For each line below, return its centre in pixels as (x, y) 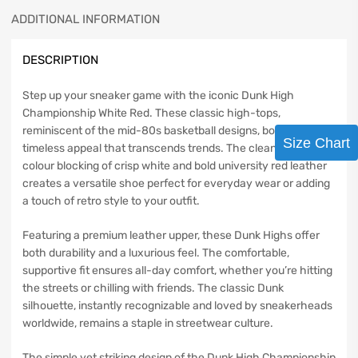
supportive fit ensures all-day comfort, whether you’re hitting (177, 271)
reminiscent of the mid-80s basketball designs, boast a (161, 131)
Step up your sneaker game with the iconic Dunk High (158, 96)
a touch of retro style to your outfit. (111, 201)
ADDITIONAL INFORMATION (86, 19)
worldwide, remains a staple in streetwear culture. (148, 324)
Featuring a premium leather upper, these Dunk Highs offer (171, 236)
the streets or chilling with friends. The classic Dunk (153, 288)
